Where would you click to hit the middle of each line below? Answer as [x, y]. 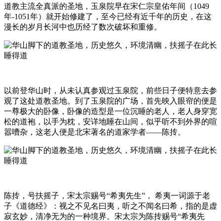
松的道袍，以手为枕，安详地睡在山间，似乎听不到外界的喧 [110, 121]
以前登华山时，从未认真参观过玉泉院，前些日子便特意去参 [110, 90]
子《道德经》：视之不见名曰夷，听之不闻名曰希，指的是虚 [110, 206]
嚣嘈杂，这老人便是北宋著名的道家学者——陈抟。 [95, 132]
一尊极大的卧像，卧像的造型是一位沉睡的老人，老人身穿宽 [110, 111]
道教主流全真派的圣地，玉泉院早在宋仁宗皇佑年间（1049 [107, 6]
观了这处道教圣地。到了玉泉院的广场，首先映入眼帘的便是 [110, 101]
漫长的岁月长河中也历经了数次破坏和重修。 [83, 27]
